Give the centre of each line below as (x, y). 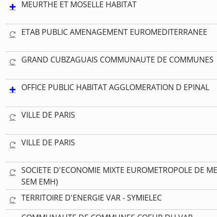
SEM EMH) (40, 181)
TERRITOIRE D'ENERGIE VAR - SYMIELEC (92, 197)
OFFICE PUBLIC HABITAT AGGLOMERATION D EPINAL (115, 87)
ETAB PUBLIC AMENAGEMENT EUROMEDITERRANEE (114, 32)
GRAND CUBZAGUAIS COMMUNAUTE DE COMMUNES (117, 59)
